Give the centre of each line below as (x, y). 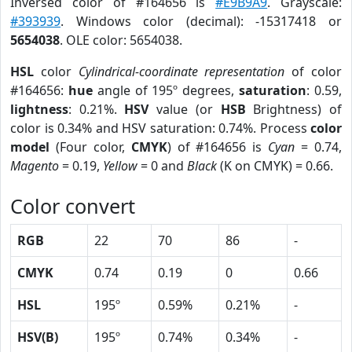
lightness (39, 109)
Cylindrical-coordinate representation (181, 71)
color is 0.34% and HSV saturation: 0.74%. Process (160, 128)
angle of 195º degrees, (166, 90)
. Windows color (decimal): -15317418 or (201, 21)
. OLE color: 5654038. (121, 40)
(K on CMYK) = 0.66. (275, 166)
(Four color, (90, 147)
